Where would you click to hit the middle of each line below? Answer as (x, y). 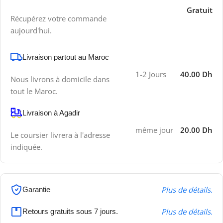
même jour (155, 130)
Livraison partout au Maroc (66, 57)
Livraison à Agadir (51, 113)
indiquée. (26, 147)
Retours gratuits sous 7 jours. (70, 211)
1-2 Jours (151, 74)
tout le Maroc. (34, 91)
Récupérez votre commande (58, 18)
